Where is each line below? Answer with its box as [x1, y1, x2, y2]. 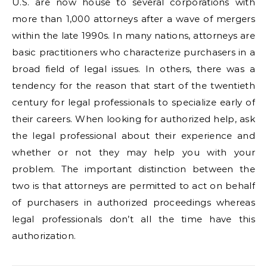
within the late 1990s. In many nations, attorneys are [12, 30, 255, 41]
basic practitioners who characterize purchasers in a [12, 46, 255, 58]
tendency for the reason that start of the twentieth [12, 80, 255, 91]
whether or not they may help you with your [12, 147, 255, 158]
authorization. [12, 230, 76, 241]
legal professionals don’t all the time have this [12, 213, 255, 225]
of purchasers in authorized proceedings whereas [12, 197, 255, 208]
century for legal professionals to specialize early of [12, 97, 255, 108]
